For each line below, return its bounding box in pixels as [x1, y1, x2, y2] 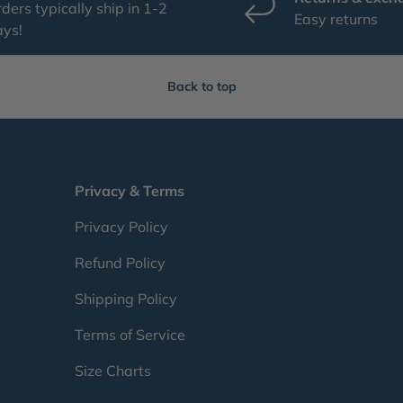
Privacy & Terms [74, 182, 184, 201]
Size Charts [74, 362, 151, 381]
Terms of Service [74, 326, 185, 345]
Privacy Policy [74, 218, 168, 237]
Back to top [166, 78, 237, 95]
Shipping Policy [74, 290, 177, 309]
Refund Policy [74, 254, 166, 273]
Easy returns [294, 10, 378, 29]
